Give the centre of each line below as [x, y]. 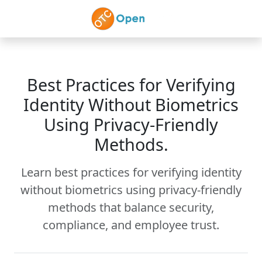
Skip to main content [59, 13]
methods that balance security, [131, 207]
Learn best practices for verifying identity [131, 172]
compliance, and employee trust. [131, 225]
